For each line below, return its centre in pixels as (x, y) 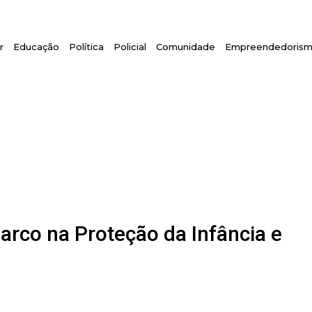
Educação (37, 47)
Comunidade (186, 47)
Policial (130, 47)
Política (87, 47)
